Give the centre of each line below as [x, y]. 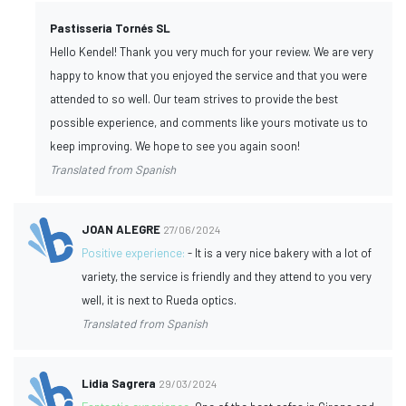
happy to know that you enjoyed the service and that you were [208, 75]
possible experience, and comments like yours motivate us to [209, 122]
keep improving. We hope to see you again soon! [175, 145]
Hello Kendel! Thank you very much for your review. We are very [212, 51]
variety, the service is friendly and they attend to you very [227, 276]
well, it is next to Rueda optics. [159, 300]
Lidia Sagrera [119, 383]
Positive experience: [135, 252]
